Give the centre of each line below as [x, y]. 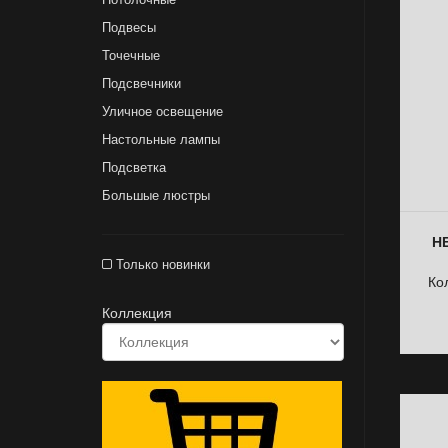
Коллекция [137, 313]
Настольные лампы [161, 139]
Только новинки [161, 264]
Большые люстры [156, 195]
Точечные [131, 55]
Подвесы [129, 27]
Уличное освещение [162, 111]
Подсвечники [141, 83]
